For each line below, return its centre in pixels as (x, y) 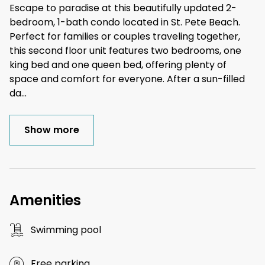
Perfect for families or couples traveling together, (125, 37)
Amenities (45, 201)
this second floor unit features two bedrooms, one (125, 51)
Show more (52, 130)
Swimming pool (66, 230)
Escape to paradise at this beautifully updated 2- (123, 8)
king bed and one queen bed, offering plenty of (118, 65)
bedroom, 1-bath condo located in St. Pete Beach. (125, 22)
